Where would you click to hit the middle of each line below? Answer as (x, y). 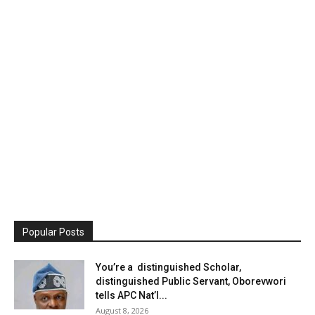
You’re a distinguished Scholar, (168, 267)
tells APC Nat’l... (131, 295)
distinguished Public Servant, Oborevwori (191, 281)
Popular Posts (53, 232)
